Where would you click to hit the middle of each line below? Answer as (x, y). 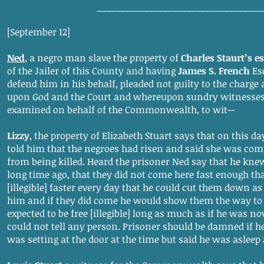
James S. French (214, 71)
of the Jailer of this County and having (93, 71)
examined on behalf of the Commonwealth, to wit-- (121, 110)
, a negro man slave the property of (103, 58)
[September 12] (39, 32)
